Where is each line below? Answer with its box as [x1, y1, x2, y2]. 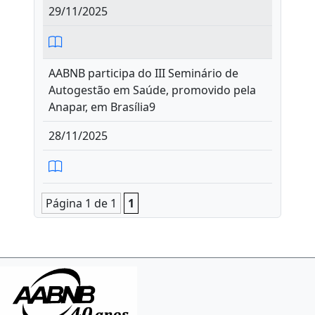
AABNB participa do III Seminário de [49, 65, 238, 81]
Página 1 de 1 [46, 195, 117, 211]
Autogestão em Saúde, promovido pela [49, 82, 256, 98]
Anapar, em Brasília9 [49, 99, 155, 115]
